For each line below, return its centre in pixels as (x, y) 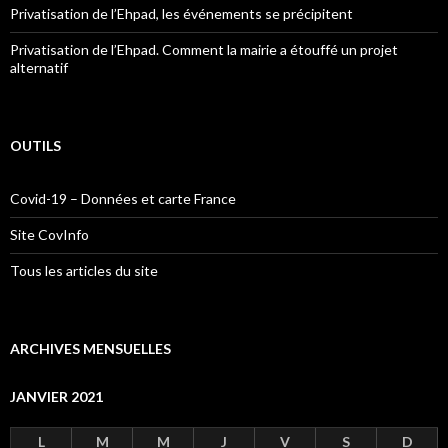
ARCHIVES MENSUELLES (90, 348)
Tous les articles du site (84, 270)
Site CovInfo (49, 234)
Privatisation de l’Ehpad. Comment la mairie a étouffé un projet (204, 49)
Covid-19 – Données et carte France (123, 198)
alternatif (39, 67)
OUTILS (35, 145)
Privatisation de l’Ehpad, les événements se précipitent (181, 13)
